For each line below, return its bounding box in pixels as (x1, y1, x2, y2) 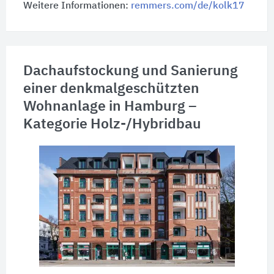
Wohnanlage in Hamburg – (23, 100, 197, 114)
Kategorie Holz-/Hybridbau (23, 117, 201, 132)
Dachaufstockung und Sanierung (23, 64, 238, 79)
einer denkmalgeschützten (23, 82, 199, 97)
